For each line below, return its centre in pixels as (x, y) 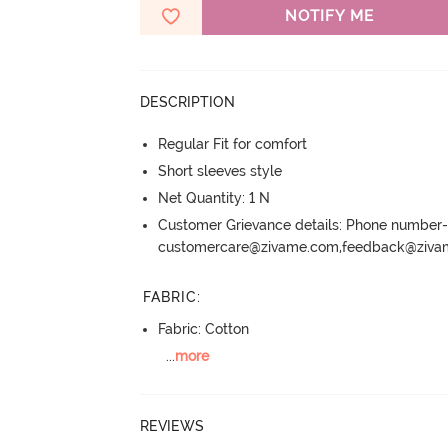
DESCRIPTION (188, 102)
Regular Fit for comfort (233, 144)
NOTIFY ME (329, 16)
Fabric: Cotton (204, 328)
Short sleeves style (220, 171)
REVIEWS (172, 426)
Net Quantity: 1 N (214, 198)
